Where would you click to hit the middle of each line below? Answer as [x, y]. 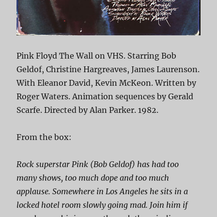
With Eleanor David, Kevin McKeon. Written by [107, 83]
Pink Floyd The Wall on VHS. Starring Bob [97, 56]
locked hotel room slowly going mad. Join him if [102, 205]
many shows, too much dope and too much [93, 178]
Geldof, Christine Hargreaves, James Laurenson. [108, 70]
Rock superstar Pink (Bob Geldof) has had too [98, 164]
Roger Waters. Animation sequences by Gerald [105, 97]
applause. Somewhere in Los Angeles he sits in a [102, 192]
